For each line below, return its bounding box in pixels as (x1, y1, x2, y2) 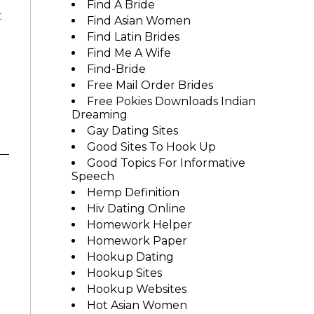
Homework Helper (86, 218, 192, 231)
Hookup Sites (86, 266, 162, 280)
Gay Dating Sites (86, 124, 178, 137)
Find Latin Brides (86, 30, 179, 43)
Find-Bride (86, 62, 146, 76)
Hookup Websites (86, 282, 186, 296)
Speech (71, 170, 114, 183)
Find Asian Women (86, 14, 191, 27)
